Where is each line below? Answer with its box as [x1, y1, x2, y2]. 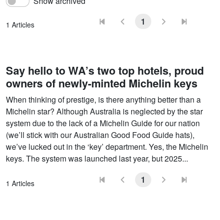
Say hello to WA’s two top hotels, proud [6, 62, 204, 78]
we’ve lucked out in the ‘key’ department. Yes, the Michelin [6, 140, 208, 152]
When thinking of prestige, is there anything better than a [6, 93, 201, 105]
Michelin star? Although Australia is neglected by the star [6, 105, 203, 117]
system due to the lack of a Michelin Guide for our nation [6, 117, 200, 129]
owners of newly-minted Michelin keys [6, 75, 197, 91]
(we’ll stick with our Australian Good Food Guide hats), [6, 129, 194, 140]
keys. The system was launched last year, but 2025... [6, 152, 188, 164]
